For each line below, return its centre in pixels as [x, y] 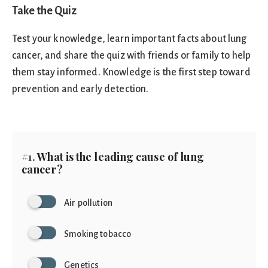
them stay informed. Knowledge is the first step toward [131, 72]
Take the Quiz [44, 11]
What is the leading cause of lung [120, 157]
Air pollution [89, 203]
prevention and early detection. [80, 89]
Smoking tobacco [98, 234]
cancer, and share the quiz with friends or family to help [132, 56]
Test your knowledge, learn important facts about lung [130, 39]
